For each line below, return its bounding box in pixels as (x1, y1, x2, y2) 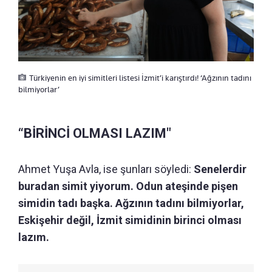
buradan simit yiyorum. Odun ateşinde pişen (18, 179, 238, 192)
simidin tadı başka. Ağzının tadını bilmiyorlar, (18, 196, 244, 209)
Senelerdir (194, 162, 246, 175)
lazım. (18, 230, 49, 243)
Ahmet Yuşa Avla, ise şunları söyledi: (18, 162, 194, 175)
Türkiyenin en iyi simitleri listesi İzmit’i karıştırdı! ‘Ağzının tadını (29, 72, 251, 83)
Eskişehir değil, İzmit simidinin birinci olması (18, 213, 242, 226)
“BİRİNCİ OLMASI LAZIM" (18, 125, 171, 141)
